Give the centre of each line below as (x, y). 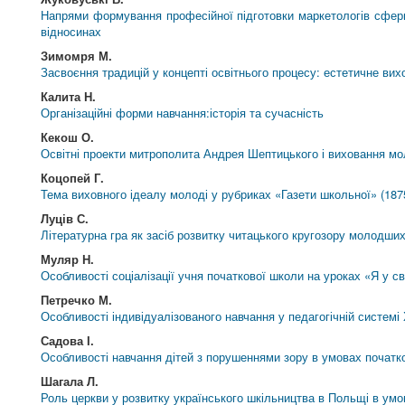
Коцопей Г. (73, 178)
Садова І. (68, 340)
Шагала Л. (70, 381)
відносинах (71, 31)
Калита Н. (69, 96)
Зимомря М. (77, 56)
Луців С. (65, 218)
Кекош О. (68, 137)
